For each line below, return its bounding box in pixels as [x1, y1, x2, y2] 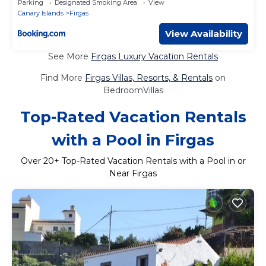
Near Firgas [109, 167, 157, 179]
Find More [40, 72, 85, 83]
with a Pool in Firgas [52, 130, 214, 150]
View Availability [165, 27, 242, 39]
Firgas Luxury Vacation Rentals [91, 50, 218, 62]
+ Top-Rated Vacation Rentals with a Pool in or [53, 155, 246, 166]
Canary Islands [18, 8, 64, 17]
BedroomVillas [103, 84, 163, 96]
